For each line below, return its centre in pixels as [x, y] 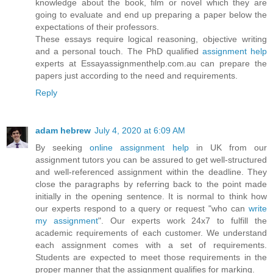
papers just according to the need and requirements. [136, 76]
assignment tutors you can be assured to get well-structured [151, 159]
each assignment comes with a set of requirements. [151, 245]
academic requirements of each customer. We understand [151, 232]
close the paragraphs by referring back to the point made [151, 184]
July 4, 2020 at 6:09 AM [140, 130]
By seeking [63, 147]
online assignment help [139, 147]
